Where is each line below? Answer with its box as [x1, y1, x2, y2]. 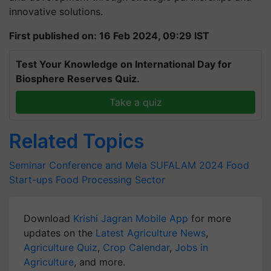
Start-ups [9, 174, 53, 186]
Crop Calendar [103, 241, 169, 253]
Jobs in [175, 241, 208, 253]
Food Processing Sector [56, 174, 165, 186]
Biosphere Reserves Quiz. [16, 73, 140, 85]
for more [188, 212, 231, 224]
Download [24, 212, 73, 224]
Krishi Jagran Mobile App [73, 212, 188, 224]
